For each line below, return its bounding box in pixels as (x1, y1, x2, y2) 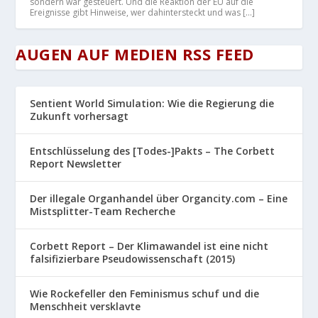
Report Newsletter (30, 157, 122, 171)
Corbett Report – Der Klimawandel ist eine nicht (30, 239, 269, 253)
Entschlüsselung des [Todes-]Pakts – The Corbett (30, 144, 275, 158)
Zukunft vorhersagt (30, 109, 129, 124)
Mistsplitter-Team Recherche (30, 204, 176, 219)
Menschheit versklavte (30, 300, 141, 314)
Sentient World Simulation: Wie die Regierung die (30, 97, 275, 111)
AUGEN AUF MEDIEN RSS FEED (16, 43, 254, 65)
